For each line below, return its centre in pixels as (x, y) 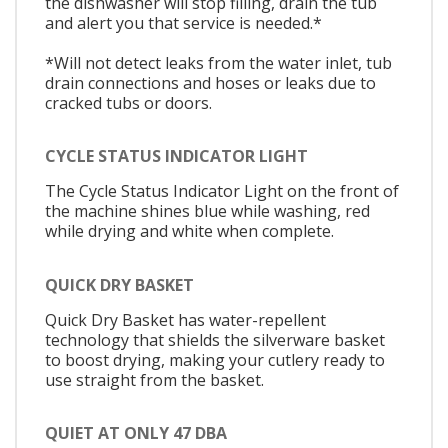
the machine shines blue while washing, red (207, 211)
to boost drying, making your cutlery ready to (215, 359)
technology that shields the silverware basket (215, 339)
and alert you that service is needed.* (183, 22)
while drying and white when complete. (189, 231)
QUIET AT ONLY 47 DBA (136, 433)
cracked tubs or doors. (128, 102)
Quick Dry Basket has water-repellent (185, 319)
